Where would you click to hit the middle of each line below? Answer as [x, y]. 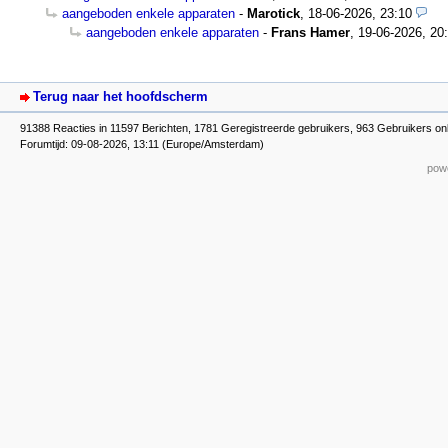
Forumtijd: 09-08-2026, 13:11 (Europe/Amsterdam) [142, 144]
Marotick [273, 13]
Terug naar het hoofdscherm [120, 96]
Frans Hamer [310, 32]
